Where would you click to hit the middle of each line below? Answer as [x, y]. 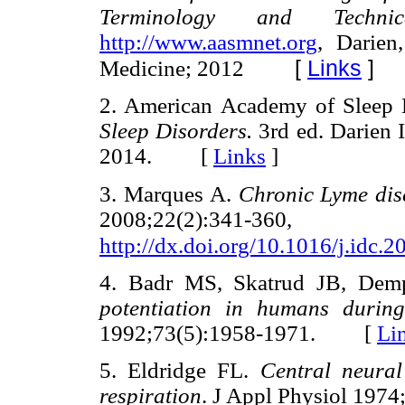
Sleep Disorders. [176, 131]
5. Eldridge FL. [180, 371]
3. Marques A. [169, 193]
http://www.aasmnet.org [208, 42]
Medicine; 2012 [172, 69]
